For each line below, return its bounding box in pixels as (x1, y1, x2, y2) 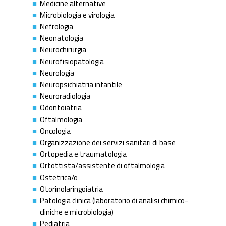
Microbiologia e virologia (40, 9, 115, 21)
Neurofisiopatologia (40, 55, 104, 67)
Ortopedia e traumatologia (40, 148, 127, 160)
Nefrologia (40, 20, 73, 32)
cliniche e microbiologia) (40, 206, 114, 218)
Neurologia (40, 67, 74, 79)
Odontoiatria (40, 101, 82, 114)
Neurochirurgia (40, 43, 86, 55)
